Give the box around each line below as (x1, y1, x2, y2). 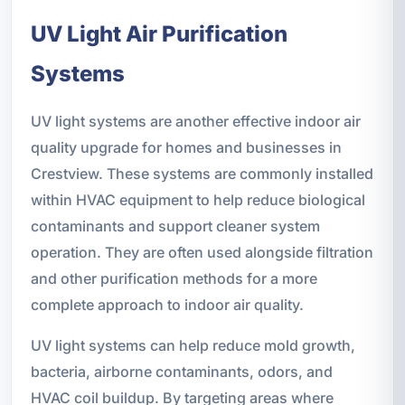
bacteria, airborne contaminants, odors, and (30, 363, 333, 381)
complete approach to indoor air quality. (30, 296, 304, 315)
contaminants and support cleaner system (30, 217, 320, 236)
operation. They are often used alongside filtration (30, 243, 373, 262)
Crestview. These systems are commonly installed (30, 165, 373, 184)
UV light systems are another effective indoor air (30, 112, 361, 131)
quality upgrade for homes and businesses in (30, 138, 342, 157)
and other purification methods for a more (30, 269, 317, 288)
